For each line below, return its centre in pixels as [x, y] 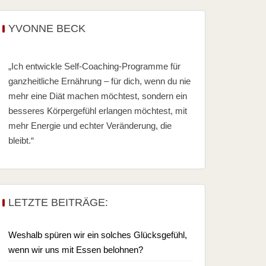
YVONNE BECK [47, 28]
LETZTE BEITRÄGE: [58, 202]
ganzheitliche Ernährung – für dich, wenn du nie [99, 81]
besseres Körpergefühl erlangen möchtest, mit [97, 111]
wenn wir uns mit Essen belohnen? [75, 250]
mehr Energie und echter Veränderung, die [90, 126]
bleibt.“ [21, 140]
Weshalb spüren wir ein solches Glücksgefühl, [97, 235]
